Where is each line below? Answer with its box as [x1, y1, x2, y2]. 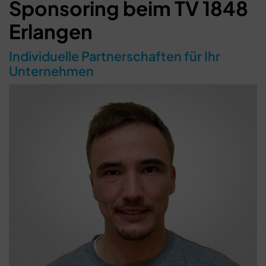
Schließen [126, 172, 163, 182]
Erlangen [9, 19, 93, 44]
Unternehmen [9, 63, 94, 80]
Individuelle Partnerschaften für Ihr [9, 48, 220, 65]
